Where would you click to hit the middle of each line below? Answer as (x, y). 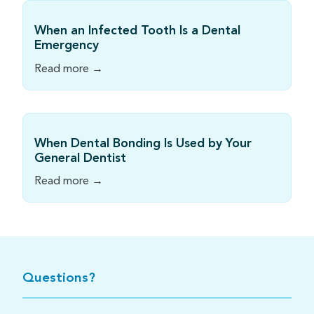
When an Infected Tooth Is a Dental (137, 30)
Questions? (59, 278)
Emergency (67, 45)
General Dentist (80, 158)
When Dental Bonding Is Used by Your (143, 143)
